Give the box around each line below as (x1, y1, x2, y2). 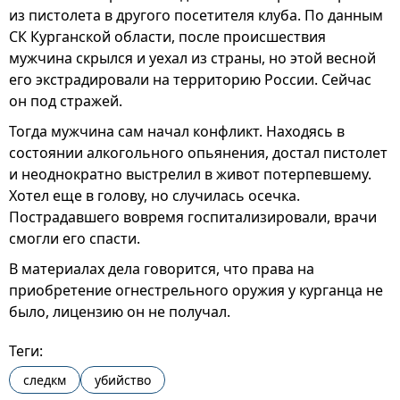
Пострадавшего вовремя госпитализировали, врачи (9, 207, 377, 227)
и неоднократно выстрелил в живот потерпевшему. (9, 164, 371, 184)
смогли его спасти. (9, 229, 140, 248)
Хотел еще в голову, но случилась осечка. (9, 186, 300, 205)
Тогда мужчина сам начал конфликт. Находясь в (9, 121, 345, 141)
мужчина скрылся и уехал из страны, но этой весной (9, 48, 376, 68)
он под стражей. (9, 91, 122, 111)
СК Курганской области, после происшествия (9, 27, 326, 46)
